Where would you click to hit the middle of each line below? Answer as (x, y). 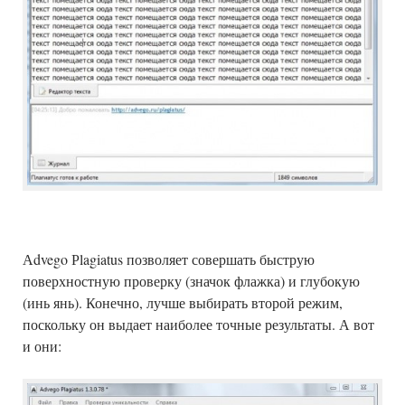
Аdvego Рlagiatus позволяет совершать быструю (169, 259)
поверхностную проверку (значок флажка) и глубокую (191, 281)
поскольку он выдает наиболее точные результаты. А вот (198, 325)
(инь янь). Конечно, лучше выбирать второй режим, (183, 303)
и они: (42, 346)
